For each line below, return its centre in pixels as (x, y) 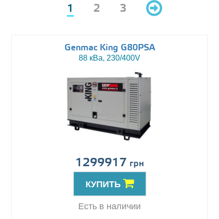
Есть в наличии (109, 207)
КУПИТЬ (104, 185)
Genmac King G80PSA (109, 48)
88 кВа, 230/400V (109, 58)
